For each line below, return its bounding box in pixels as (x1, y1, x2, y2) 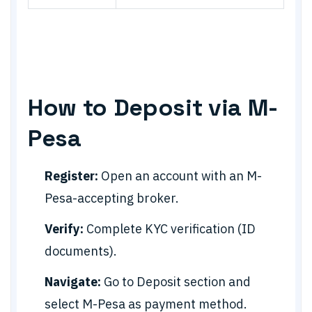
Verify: (45, 221, 84, 237)
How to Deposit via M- (28, 93, 278, 123)
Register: (45, 168, 98, 184)
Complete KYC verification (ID (84, 221, 256, 237)
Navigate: (45, 274, 101, 290)
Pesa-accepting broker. (45, 190, 179, 206)
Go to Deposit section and (101, 274, 251, 290)
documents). (45, 243, 117, 259)
